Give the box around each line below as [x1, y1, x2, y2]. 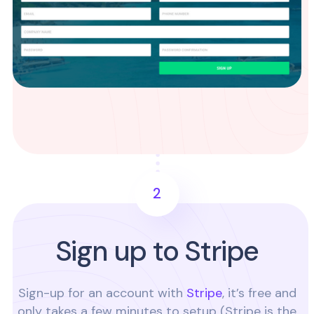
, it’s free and [221, 284, 296, 301]
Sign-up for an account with [18, 284, 186, 301]
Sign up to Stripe [55, 232, 259, 269]
